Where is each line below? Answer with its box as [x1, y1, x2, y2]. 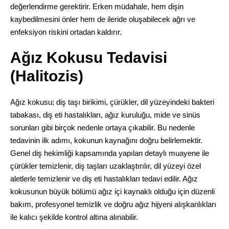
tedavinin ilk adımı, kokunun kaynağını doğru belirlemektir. [10, 135, 202, 145]
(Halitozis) [10, 67, 83, 84]
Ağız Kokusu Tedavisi [10, 49, 167, 66]
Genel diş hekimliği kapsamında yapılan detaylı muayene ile [10, 148, 209, 157]
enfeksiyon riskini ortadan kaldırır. [10, 27, 122, 36]
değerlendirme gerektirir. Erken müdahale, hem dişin [10, 2, 184, 11]
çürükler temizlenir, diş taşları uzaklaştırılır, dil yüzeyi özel [10, 161, 201, 170]
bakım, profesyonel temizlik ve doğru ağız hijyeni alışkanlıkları [10, 199, 216, 209]
